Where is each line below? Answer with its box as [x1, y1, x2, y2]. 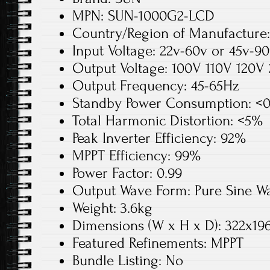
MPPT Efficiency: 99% [72, 147, 201, 164]
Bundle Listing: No [72, 252, 183, 269]
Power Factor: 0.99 [72, 165, 182, 181]
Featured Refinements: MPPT [72, 234, 243, 251]
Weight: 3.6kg [72, 199, 152, 216]
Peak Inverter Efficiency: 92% [72, 130, 246, 146]
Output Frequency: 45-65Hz [72, 77, 239, 94]
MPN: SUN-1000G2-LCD [72, 7, 215, 24]
